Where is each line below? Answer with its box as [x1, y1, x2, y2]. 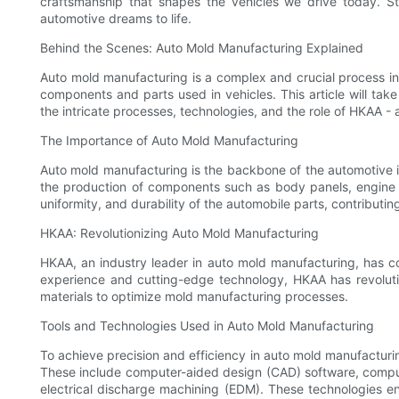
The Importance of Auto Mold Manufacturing [40, 133, 298, 149]
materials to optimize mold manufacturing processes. [40, 289, 348, 305]
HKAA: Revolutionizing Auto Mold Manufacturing [40, 225, 319, 241]
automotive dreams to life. [40, 11, 191, 27]
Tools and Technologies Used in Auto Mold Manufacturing [40, 318, 374, 334]
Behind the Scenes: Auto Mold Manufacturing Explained [40, 40, 363, 56]
